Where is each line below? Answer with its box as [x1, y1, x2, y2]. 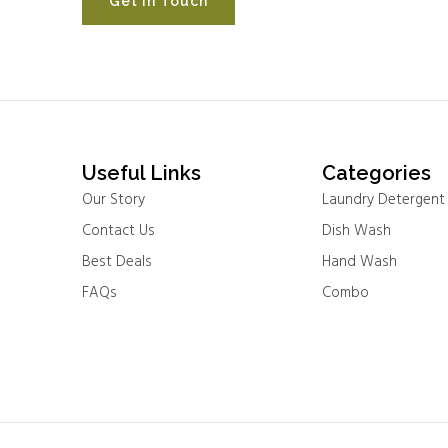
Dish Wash [322, 218, 391, 243]
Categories [322, 160, 431, 185]
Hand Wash [322, 249, 397, 274]
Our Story [82, 187, 145, 212]
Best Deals [82, 249, 152, 274]
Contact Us [82, 218, 155, 243]
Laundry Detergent [322, 187, 445, 212]
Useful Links [82, 160, 201, 185]
